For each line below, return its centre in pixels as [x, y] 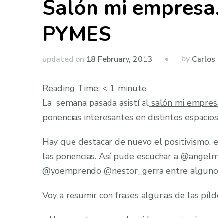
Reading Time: [72, 88]
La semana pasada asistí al [96, 103]
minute [132, 88]
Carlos [203, 59]
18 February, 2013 [119, 59]
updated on [64, 59]
